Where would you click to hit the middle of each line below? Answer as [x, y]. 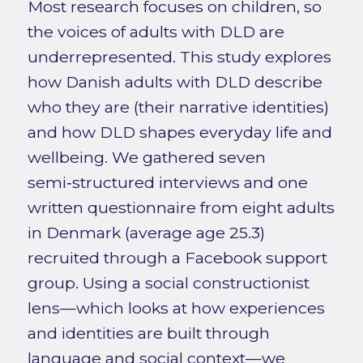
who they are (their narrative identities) [178, 107]
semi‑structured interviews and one [167, 183]
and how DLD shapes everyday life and [179, 132]
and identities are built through [148, 333]
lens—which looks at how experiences [176, 308]
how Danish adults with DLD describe [175, 82]
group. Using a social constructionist [168, 283]
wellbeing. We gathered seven [146, 158]
